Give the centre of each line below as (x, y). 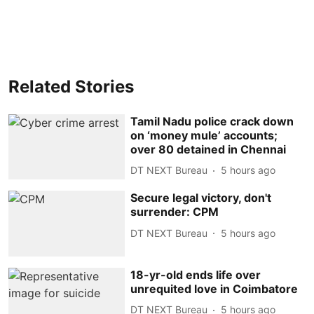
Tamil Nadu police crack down (212, 121)
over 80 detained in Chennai (209, 149)
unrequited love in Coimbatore (214, 288)
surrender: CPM (175, 212)
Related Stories (71, 86)
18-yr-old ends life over (196, 274)
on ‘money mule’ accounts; (204, 135)
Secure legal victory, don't (201, 198)
